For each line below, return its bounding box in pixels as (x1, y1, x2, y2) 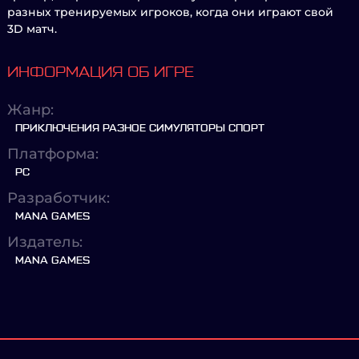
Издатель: (7, 233, 83, 251)
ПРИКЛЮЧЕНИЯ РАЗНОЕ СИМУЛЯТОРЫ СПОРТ (15, 123, 264, 133)
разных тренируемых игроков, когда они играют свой (7, 5, 333, 19)
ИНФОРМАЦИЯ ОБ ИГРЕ (7, 65, 194, 79)
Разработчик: (7, 189, 110, 207)
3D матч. (7, 22, 57, 36)
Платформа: (7, 145, 99, 163)
